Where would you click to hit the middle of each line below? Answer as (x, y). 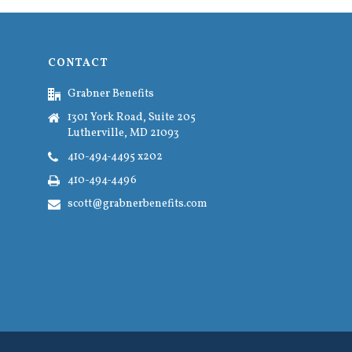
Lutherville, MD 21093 (124, 133)
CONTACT (79, 63)
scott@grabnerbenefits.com (138, 204)
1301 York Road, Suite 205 (132, 117)
